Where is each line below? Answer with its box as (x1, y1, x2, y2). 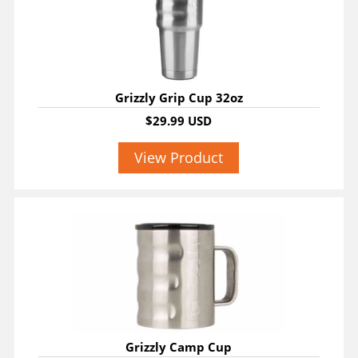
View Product (134, 148, 224, 168)
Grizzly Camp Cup (125, 339, 233, 356)
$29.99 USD (145, 113, 213, 129)
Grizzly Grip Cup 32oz (114, 89, 243, 106)
